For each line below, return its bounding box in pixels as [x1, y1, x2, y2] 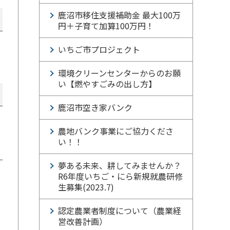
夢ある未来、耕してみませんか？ [58, 159, 181, 171]
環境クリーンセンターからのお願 [58, 67, 181, 79]
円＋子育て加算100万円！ [58, 20, 154, 32]
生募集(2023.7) [58, 181, 114, 193]
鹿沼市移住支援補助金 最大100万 [58, 9, 181, 21]
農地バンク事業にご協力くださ [58, 125, 174, 137]
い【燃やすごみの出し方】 [58, 78, 157, 90]
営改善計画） [58, 215, 107, 227]
